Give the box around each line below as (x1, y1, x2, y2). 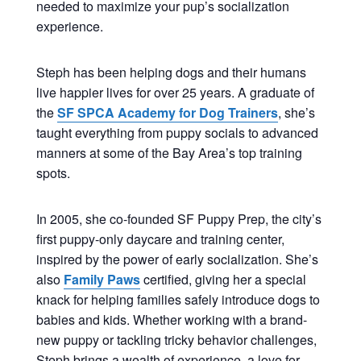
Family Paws (63, 269, 140, 288)
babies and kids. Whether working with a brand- (35, 309, 307, 329)
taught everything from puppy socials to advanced (35, 122, 318, 142)
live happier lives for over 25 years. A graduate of (35, 82, 314, 102)
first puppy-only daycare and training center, (35, 229, 284, 248)
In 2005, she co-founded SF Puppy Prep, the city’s (35, 209, 322, 228)
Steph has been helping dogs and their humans (35, 62, 306, 81)
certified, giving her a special (139, 269, 306, 288)
